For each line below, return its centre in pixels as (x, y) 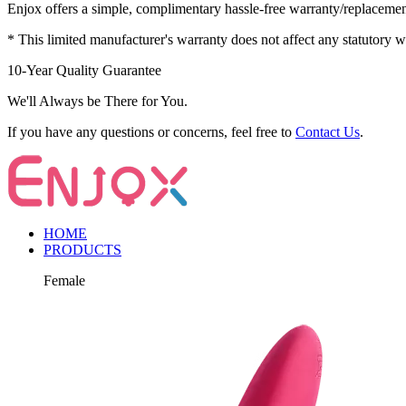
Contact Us (328, 132)
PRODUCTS (82, 250)
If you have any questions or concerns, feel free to (151, 132)
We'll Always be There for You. (97, 101)
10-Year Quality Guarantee (84, 71)
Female (64, 281)
